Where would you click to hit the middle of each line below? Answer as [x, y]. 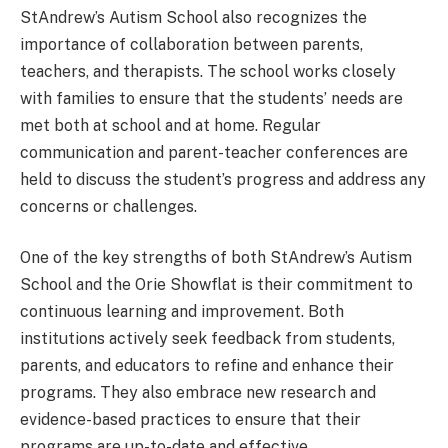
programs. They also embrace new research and [198, 393]
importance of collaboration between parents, [191, 44]
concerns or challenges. [108, 206]
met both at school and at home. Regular [170, 125]
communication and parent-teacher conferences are [214, 152]
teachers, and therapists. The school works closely [208, 71]
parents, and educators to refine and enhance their [207, 366]
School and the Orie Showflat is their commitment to [216, 285]
